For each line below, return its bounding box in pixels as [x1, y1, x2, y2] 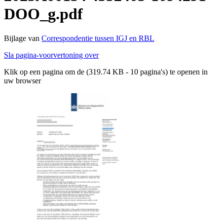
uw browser [4, 76, 41, 85]
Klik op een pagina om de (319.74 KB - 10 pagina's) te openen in [4, 67, 208, 76]
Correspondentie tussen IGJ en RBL [41, 34, 154, 42]
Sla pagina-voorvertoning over [4, 50, 99, 59]
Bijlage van [4, 34, 41, 42]
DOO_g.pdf [4, 5, 83, 23]
